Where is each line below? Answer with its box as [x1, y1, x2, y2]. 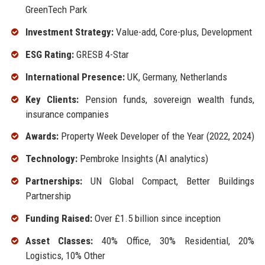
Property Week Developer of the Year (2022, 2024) [58, 130, 254, 143]
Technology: [25, 153, 77, 165]
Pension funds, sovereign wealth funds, [79, 93, 255, 105]
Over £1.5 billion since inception [92, 212, 221, 224]
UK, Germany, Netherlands [124, 70, 227, 83]
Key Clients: [25, 93, 79, 105]
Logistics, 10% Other [25, 249, 105, 261]
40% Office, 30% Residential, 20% [93, 234, 255, 247]
